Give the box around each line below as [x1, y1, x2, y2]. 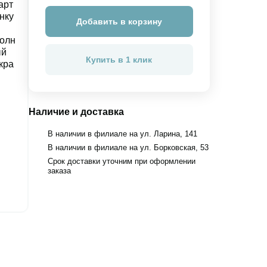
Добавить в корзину [76, 17, 162, 26]
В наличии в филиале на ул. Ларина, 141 [47, 129, 197, 138]
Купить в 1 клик [86, 55, 153, 64]
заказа [47, 166, 71, 175]
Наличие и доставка [28, 107, 124, 117]
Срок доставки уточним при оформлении [47, 156, 195, 166]
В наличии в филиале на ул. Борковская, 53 [47, 142, 209, 152]
